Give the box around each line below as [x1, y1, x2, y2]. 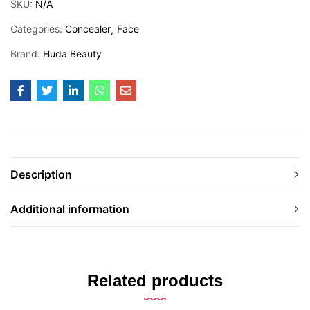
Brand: [10, 47, 43, 60]
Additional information [10, 201, 129, 216]
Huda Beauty [43, 47, 102, 60]
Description [10, 167, 72, 181]
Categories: [10, 22, 65, 35]
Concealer [65, 22, 111, 35]
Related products [87, 271, 223, 290]
